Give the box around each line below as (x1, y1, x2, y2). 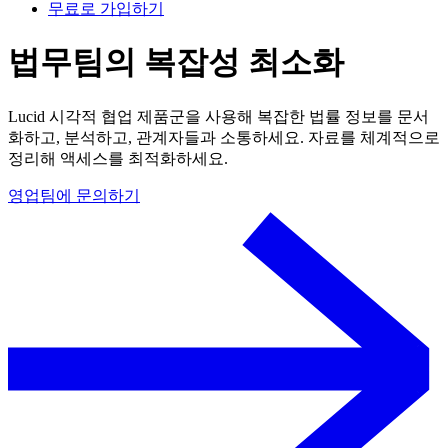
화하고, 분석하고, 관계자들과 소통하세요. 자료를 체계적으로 (8, 128, 440, 146)
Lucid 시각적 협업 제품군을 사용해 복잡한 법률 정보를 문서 (8, 107, 429, 125)
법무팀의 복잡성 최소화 (8, 44, 344, 81)
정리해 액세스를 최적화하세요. (8, 149, 228, 167)
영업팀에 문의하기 (8, 186, 140, 204)
